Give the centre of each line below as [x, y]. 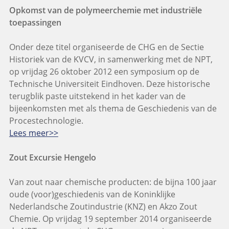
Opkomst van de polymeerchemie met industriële [105, 10]
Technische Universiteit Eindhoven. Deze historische [109, 84]
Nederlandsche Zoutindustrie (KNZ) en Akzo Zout [103, 207]
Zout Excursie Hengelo [52, 158]
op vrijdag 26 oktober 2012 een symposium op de [104, 72]
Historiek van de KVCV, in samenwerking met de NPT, [111, 60]
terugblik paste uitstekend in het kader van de [97, 96]
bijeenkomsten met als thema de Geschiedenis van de [113, 109]
